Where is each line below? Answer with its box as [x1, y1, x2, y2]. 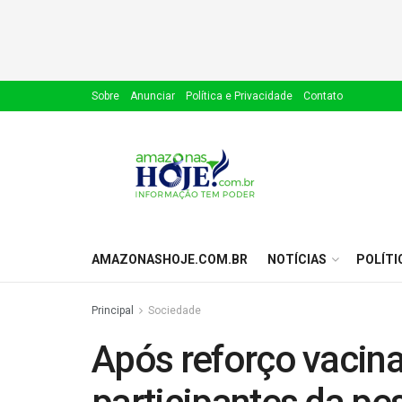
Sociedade [148, 304, 201, 317]
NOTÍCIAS [267, 252, 327, 267]
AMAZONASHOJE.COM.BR [92, 252, 248, 267]
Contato [303, 90, 343, 102]
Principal [92, 304, 134, 317]
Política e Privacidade [186, 90, 293, 102]
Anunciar [130, 90, 175, 102]
